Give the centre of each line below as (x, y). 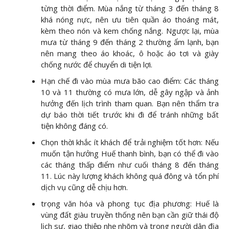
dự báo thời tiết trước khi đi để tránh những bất (130, 115)
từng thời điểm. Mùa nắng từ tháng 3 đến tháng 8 (130, 8)
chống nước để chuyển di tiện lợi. (97, 65)
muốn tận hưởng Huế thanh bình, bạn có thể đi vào (130, 154)
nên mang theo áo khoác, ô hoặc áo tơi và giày (130, 53)
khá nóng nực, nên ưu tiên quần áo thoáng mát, (130, 20)
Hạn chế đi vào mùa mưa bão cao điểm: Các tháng (130, 81)
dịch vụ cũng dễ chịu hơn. (84, 187)
